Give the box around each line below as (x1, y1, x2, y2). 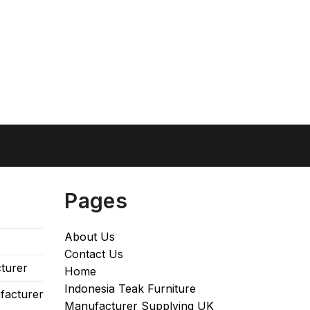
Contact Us (64, 246, 124, 261)
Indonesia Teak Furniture (64, 281, 197, 295)
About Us (64, 229, 116, 244)
